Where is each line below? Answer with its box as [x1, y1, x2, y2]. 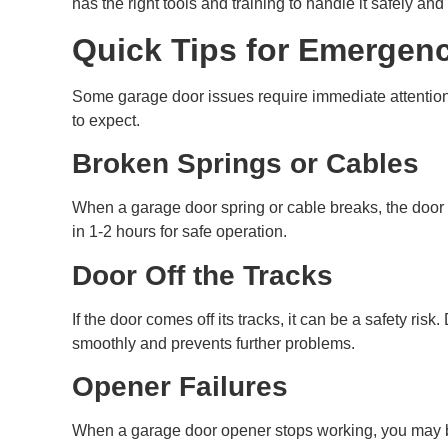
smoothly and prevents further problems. [72, 334, 355, 352]
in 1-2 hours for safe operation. [72, 223, 287, 241]
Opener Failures [72, 370, 288, 402]
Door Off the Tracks [72, 259, 333, 291]
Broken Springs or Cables [72, 148, 419, 180]
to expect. [72, 111, 140, 129]
